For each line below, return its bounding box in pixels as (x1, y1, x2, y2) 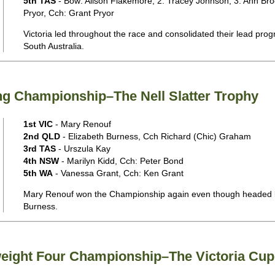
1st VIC (23, 119, 53, 129)
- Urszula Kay (55, 144, 110, 153)
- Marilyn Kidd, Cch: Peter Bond (58, 156, 184, 166)
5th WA (23, 168, 53, 178)
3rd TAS (23, 144, 56, 153)
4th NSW (23, 156, 59, 166)
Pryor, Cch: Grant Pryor (23, 8, 114, 18)
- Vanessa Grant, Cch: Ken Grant (52, 168, 184, 178)
